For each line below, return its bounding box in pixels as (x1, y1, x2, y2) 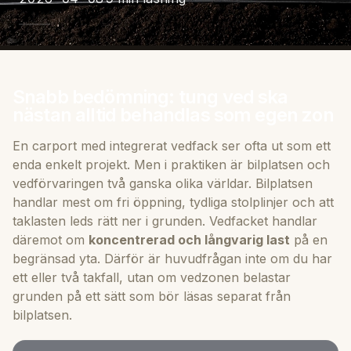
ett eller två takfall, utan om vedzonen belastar (13, 269, 291, 285)
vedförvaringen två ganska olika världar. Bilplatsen (13, 175, 313, 191)
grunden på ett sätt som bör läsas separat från (13, 288, 291, 304)
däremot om (13, 231, 89, 248)
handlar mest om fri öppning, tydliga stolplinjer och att (13, 194, 334, 210)
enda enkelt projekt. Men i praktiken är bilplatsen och (13, 156, 330, 172)
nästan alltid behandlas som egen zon (13, 103, 334, 126)
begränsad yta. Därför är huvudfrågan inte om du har (13, 250, 332, 266)
